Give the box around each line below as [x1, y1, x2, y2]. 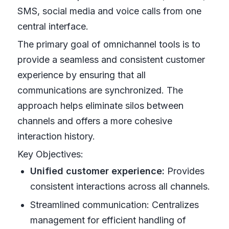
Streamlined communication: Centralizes [30, 199, 199, 210]
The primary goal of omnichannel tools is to [17, 38, 200, 50]
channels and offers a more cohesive [17, 115, 172, 126]
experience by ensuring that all [17, 69, 146, 80]
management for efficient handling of [30, 214, 186, 225]
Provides [164, 165, 204, 176]
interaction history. [17, 130, 95, 142]
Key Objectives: [17, 148, 83, 159]
